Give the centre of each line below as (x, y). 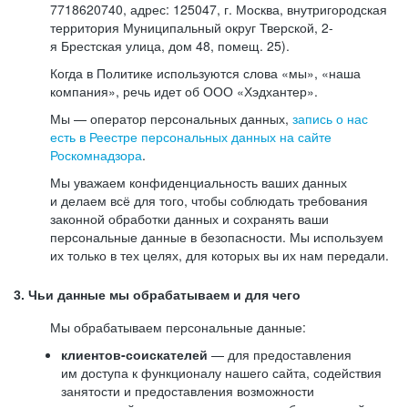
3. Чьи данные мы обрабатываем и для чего (157, 295)
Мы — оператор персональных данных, (171, 118)
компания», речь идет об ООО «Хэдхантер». (184, 91)
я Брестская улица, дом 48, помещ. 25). (170, 46)
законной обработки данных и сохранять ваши (189, 219)
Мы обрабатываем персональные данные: (178, 327)
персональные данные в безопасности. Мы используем (217, 237)
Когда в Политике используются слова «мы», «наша (205, 73)
